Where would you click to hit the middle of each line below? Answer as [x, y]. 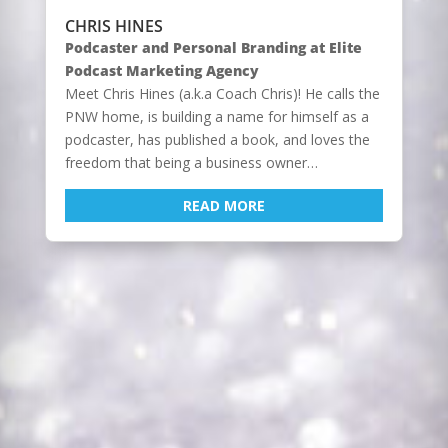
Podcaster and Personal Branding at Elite [213, 47]
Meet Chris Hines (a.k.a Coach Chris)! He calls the [222, 93]
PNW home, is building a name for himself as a [216, 116]
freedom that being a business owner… [191, 162]
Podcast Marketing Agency [161, 70]
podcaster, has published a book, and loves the [217, 139]
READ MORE [223, 205]
